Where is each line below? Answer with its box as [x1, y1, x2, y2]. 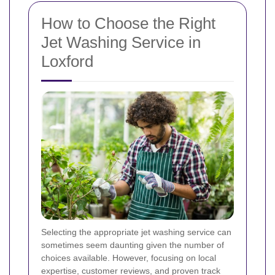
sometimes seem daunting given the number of [41, 240, 224, 250]
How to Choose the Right [41, 14, 215, 33]
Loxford [41, 52, 93, 71]
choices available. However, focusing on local [41, 253, 216, 263]
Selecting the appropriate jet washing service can [41, 227, 231, 238]
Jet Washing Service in [41, 33, 201, 52]
